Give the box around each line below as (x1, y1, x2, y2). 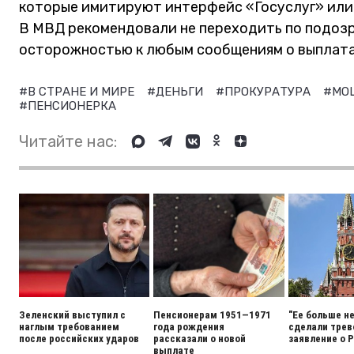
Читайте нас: (19, 131, 117, 151)
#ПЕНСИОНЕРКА (19, 98, 116, 113)
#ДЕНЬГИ (147, 84, 206, 99)
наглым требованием (19, 320, 119, 333)
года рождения (153, 320, 225, 333)
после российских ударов (19, 332, 139, 345)
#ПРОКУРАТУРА (216, 84, 314, 99)
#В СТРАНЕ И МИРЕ (19, 84, 137, 99)
